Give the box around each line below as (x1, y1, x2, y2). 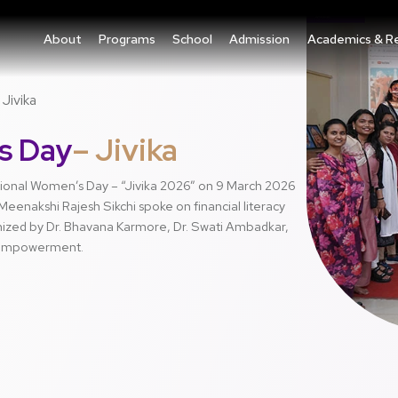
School (172, 30, 213, 47)
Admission (229, 30, 291, 47)
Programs (99, 30, 156, 47)
